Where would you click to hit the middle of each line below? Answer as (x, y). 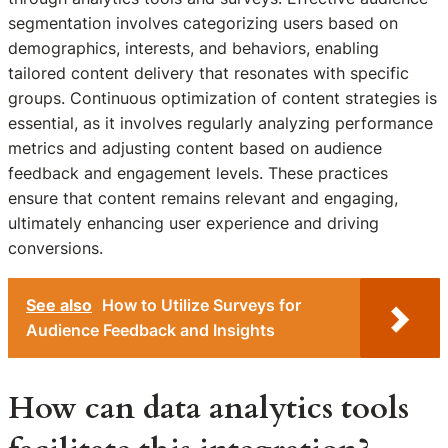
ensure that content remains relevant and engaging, (203, 198)
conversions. (55, 248)
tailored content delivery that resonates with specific (208, 73)
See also (59, 304)
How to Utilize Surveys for (201, 304)
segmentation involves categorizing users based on (203, 23)
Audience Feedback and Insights (150, 329)
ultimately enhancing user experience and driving (193, 223)
